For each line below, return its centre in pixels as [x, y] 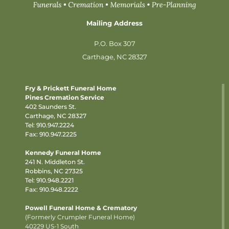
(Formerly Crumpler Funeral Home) [80, 217]
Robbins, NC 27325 [54, 171]
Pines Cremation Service [65, 97]
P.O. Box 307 [114, 43]
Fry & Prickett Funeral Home [71, 88]
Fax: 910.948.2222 [52, 189]
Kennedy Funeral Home [63, 152]
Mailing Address [114, 23]
